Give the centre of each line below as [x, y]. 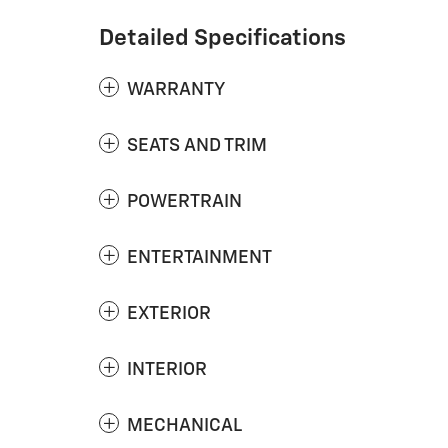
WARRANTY [176, 90]
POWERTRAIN [184, 202]
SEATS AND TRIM [197, 146]
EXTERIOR [169, 314]
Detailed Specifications [222, 39]
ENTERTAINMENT [199, 258]
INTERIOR [167, 370]
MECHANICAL [184, 426]
